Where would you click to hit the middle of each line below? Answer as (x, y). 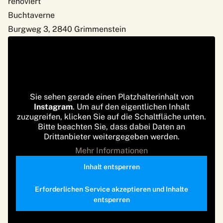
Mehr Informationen (111, 151)
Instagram (53, 107)
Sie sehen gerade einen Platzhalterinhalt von (111, 97)
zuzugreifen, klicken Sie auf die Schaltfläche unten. (111, 117)
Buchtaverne (31, 15)
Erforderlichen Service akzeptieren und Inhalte (111, 189)
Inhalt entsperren (111, 167)
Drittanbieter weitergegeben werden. (111, 137)
